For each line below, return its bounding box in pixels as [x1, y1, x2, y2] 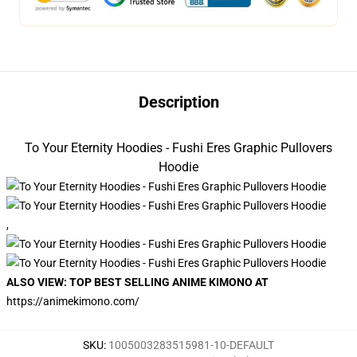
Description [138, 92, 219, 112]
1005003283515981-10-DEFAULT [108, 339, 274, 351]
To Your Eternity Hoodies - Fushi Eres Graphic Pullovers [25, 140, 332, 155]
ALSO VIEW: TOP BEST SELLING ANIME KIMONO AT [6, 276, 269, 288]
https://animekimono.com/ [6, 295, 139, 308]
